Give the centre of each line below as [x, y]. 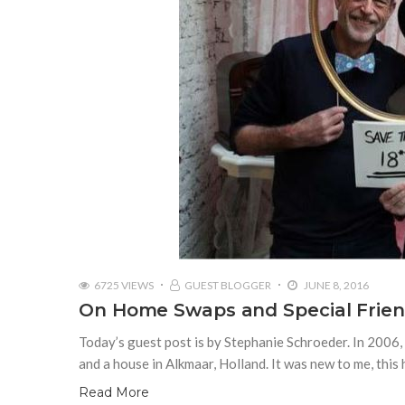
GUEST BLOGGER [228, 285]
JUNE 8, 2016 [335, 285]
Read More [114, 392]
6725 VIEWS [124, 285]
